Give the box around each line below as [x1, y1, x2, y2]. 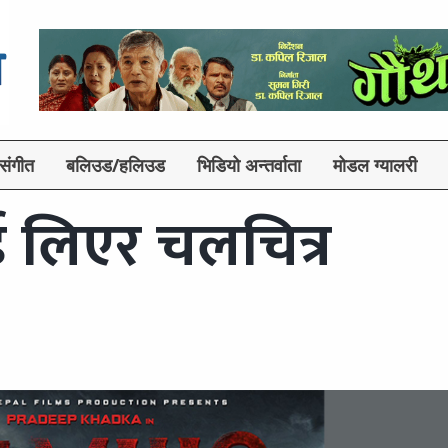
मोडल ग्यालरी [333, 153, 417, 178]
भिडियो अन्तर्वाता [197, 153, 301, 178]
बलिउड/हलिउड [66, 153, 165, 178]
